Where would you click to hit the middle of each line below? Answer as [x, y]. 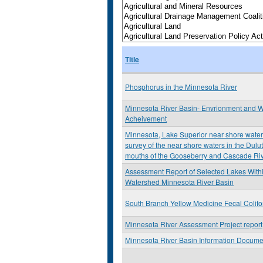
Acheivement [146, 118]
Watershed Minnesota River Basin [179, 182]
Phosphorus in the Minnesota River [181, 87]
